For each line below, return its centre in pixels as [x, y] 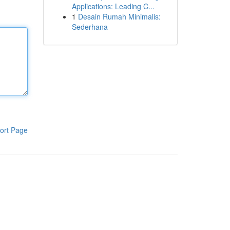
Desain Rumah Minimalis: [119, 16]
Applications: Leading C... [113, 6]
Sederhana [90, 27]
